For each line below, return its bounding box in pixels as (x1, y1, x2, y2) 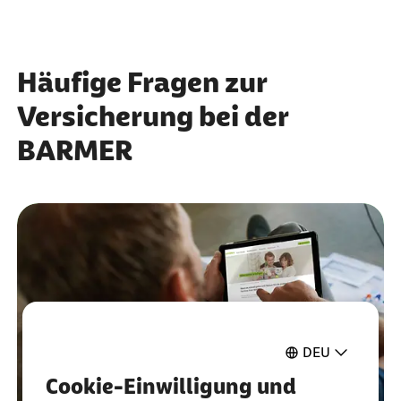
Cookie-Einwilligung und (46, 373, 296, 398)
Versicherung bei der (16, 99, 288, 132)
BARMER (16, 133, 132, 166)
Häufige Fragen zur (16, 65, 267, 98)
